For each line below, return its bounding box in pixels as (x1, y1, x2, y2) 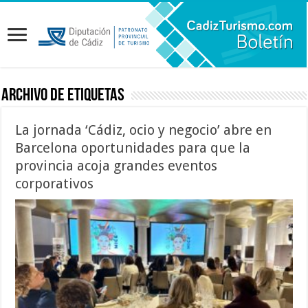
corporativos (15, 175, 94, 192)
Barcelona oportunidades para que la (15, 139, 251, 156)
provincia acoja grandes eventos (15, 157, 218, 174)
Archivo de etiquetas (1, 86, 125, 105)
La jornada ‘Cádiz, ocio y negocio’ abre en (15, 121, 272, 138)
